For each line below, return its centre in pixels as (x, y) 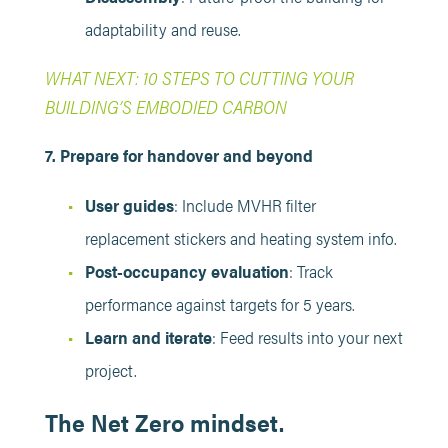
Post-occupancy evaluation (186, 270)
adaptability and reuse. (162, 28)
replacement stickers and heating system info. (240, 237)
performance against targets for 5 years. (219, 303)
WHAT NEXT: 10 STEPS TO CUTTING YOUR (199, 76)
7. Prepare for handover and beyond (178, 154)
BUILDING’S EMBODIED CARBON (165, 105)
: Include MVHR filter (244, 204)
